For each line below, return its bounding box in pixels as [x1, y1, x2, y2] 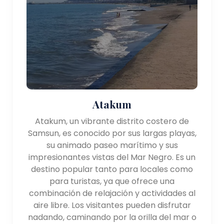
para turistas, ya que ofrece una [49, 175, 174, 187]
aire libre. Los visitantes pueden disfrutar [33, 199, 191, 211]
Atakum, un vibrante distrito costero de [35, 115, 189, 127]
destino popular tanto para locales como [31, 163, 193, 175]
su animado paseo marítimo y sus [46, 139, 178, 151]
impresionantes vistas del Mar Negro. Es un [28, 151, 195, 163]
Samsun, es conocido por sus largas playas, [27, 127, 196, 139]
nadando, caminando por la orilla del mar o [27, 211, 196, 223]
